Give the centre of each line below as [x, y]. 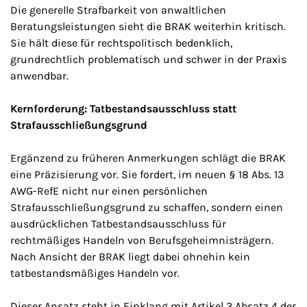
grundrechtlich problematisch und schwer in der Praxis [148, 59]
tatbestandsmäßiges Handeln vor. [95, 273]
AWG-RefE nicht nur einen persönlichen [109, 191]
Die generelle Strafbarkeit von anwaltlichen [118, 10]
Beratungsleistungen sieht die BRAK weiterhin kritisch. [148, 26]
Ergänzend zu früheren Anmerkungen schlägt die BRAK [148, 158]
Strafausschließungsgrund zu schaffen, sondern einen [147, 207]
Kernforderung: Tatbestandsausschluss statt [123, 109]
